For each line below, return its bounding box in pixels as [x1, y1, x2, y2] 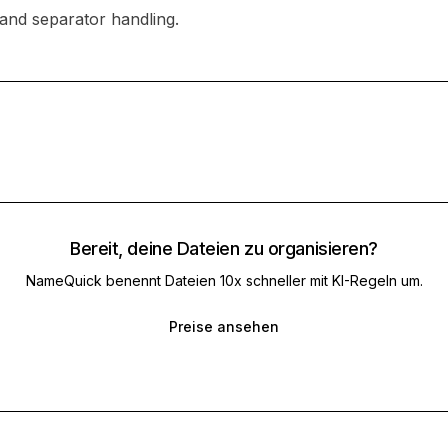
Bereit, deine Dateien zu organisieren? [70, 238, 378, 259]
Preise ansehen [169, 318, 279, 335]
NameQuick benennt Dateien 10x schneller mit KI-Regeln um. [25, 272, 423, 289]
